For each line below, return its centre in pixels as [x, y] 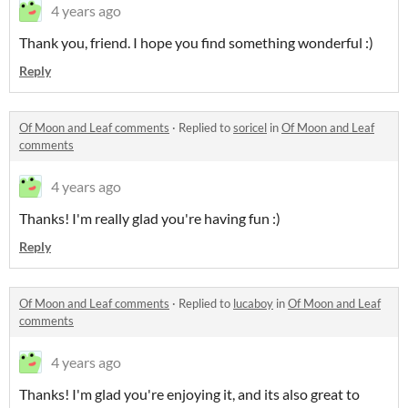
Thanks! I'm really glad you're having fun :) [150, 219]
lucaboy [253, 304]
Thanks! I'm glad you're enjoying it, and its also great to [189, 394]
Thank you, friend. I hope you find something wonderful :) [196, 43]
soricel [250, 128]
